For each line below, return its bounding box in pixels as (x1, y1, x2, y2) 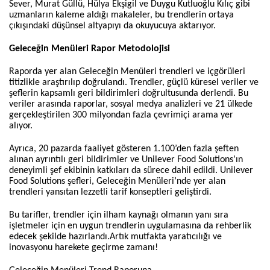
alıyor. (9, 121, 35, 131)
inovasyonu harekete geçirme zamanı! (9, 242, 160, 253)
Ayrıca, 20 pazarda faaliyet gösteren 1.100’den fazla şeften (9, 143, 239, 154)
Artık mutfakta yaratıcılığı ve (110, 231, 222, 242)
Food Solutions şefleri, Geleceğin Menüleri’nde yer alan (9, 176, 225, 186)
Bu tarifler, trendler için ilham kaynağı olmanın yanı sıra (9, 210, 228, 220)
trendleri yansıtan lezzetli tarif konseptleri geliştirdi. (9, 187, 214, 197)
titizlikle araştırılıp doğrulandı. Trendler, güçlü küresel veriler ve (9, 77, 259, 87)
